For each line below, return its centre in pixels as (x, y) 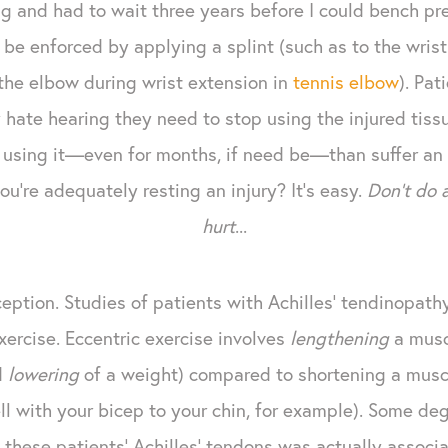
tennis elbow (345, 81)
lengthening (339, 337)
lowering (43, 373)
